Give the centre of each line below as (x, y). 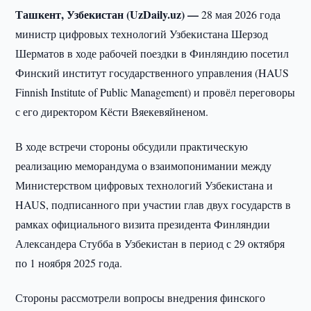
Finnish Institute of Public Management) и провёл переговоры (155, 92)
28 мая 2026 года (241, 14)
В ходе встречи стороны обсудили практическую (132, 146)
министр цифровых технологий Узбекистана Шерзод (142, 34)
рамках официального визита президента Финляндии (143, 224)
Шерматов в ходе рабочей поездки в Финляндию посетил (152, 53)
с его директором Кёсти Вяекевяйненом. (112, 111)
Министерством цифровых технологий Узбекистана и (144, 185)
